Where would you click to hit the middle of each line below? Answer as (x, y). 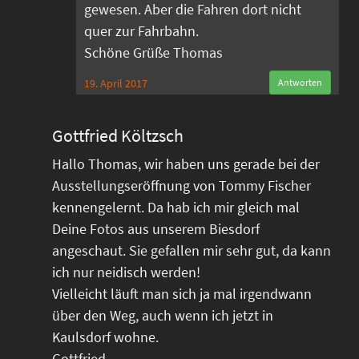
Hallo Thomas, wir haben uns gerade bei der (186, 164)
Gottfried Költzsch (118, 135)
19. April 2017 (116, 83)
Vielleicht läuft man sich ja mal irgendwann (182, 294)
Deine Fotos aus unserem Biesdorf (156, 229)
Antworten (300, 82)
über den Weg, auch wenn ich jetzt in (163, 315)
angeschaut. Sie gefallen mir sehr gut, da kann (192, 250)
